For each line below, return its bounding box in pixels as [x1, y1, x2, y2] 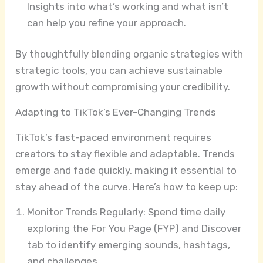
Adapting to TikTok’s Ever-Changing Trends [15, 106, 217, 119]
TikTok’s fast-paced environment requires [15, 131, 212, 144]
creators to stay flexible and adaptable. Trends [15, 148, 235, 160]
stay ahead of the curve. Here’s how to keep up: [15, 181, 238, 193]
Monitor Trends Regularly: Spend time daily [27, 206, 226, 218]
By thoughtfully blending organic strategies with [15, 48, 244, 60]
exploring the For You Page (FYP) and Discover [27, 222, 242, 235]
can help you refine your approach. [27, 16, 187, 29]
